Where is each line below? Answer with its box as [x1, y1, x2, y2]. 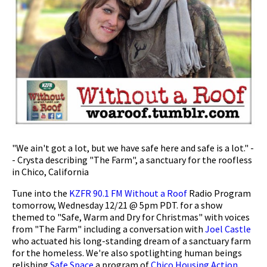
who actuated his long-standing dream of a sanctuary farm [12, 235, 251, 247]
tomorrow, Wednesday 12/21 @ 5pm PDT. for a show [12, 199, 222, 212]
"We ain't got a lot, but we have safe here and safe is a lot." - [12, 142, 254, 154]
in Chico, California [12, 166, 89, 178]
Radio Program [187, 187, 251, 200]
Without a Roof [125, 187, 187, 200]
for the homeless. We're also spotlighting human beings [12, 247, 242, 259]
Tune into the [12, 187, 69, 200]
